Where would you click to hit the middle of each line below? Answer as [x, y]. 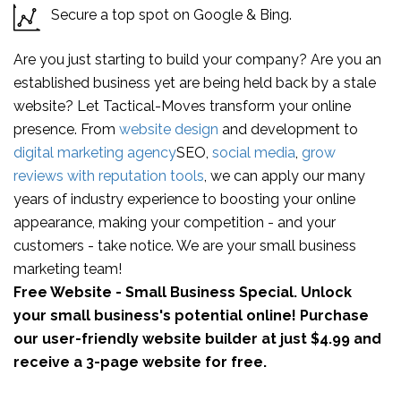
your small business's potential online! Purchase [191, 316]
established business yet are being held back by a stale [195, 83]
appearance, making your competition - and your [175, 222]
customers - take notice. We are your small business [185, 246]
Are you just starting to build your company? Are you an [197, 60]
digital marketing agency [95, 153]
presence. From [66, 129]
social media [254, 153]
